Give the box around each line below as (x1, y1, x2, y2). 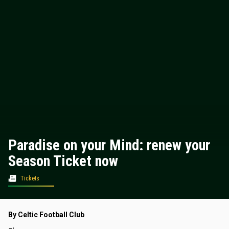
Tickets (20, 175, 39, 182)
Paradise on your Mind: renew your (8, 136, 210, 154)
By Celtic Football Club (8, 211, 84, 219)
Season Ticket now (8, 152, 118, 170)
